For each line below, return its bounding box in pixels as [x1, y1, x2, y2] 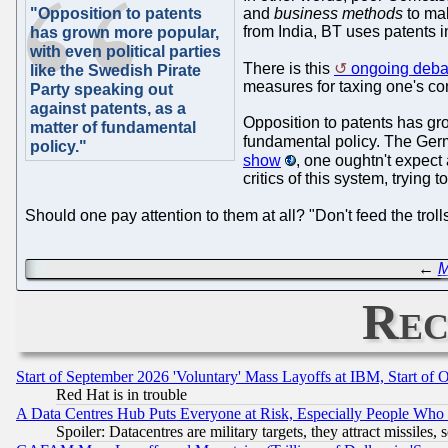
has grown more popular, [30, 23, 219, 41]
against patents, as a [30, 99, 186, 117]
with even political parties [30, 42, 221, 60]
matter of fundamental [30, 118, 196, 136]
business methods [274, 4, 403, 22]
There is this [243, 59, 334, 77]
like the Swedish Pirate [30, 61, 201, 79]
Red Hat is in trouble [56, 386, 187, 404]
